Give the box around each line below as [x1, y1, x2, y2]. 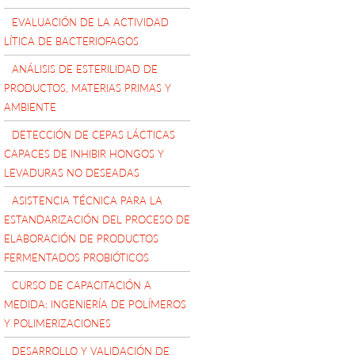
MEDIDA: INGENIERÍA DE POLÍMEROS [4, 297, 186, 311]
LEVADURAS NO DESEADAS [4, 166, 139, 179]
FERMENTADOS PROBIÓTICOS [4, 250, 149, 264]
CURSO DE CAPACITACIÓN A [12, 278, 151, 292]
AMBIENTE [4, 100, 56, 113]
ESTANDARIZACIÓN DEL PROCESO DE [4, 212, 190, 226]
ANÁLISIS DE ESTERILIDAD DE [12, 62, 158, 75]
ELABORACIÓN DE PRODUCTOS [4, 231, 158, 245]
